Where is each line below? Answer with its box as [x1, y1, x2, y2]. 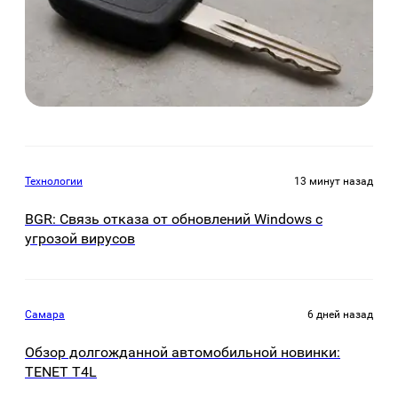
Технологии [25, 175, 83, 188]
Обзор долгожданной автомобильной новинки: [25, 343, 340, 361]
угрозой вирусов [25, 230, 135, 248]
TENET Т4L [25, 362, 97, 380]
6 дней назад [307, 307, 373, 321]
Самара [25, 307, 65, 321]
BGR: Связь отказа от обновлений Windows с [25, 211, 322, 228]
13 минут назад [294, 175, 373, 188]
